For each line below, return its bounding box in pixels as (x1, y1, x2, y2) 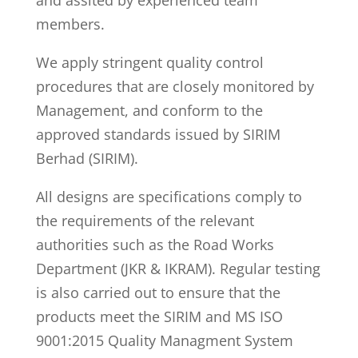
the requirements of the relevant (35, 211, 254, 230)
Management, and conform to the (35, 101, 263, 120)
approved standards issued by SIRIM (35, 125, 280, 144)
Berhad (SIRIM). (35, 149, 138, 168)
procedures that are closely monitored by (35, 77, 314, 96)
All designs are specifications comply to (35, 187, 302, 206)
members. (35, 14, 105, 34)
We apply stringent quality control (35, 53, 264, 72)
